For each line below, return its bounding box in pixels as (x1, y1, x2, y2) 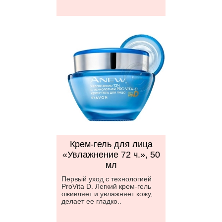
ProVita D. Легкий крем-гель (61, 182, 151, 190)
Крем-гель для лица (69, 139, 153, 149)
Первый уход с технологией (61, 175, 152, 183)
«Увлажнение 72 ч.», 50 (62, 150, 160, 160)
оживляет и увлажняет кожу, (61, 190, 153, 198)
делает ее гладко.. (61, 197, 121, 205)
